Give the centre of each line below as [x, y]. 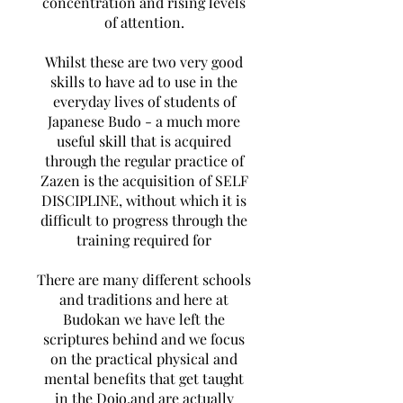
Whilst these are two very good [144, 62]
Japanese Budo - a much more [144, 121]
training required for [144, 240]
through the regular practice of [144, 161]
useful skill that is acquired [144, 141]
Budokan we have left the [144, 319]
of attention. [144, 22]
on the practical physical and [144, 358]
